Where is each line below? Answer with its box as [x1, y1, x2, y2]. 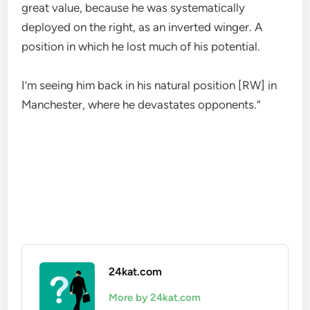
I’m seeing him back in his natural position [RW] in [21, 78, 277, 92]
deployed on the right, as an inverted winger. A [21, 20, 264, 34]
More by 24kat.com [109, 291, 201, 304]
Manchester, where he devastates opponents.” [21, 98, 262, 111]
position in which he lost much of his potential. [21, 39, 261, 53]
